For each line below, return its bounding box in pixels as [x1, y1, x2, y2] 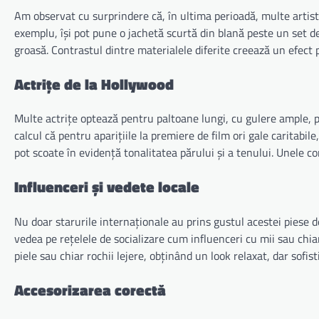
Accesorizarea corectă [14, 278, 166, 301]
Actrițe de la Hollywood [14, 72, 174, 95]
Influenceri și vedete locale [14, 175, 199, 199]
